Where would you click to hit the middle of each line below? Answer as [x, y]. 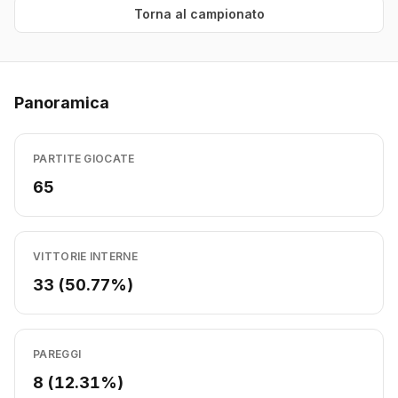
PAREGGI [57, 354]
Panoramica [62, 103]
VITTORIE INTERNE [85, 257]
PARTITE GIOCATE [84, 159]
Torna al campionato [199, 14]
